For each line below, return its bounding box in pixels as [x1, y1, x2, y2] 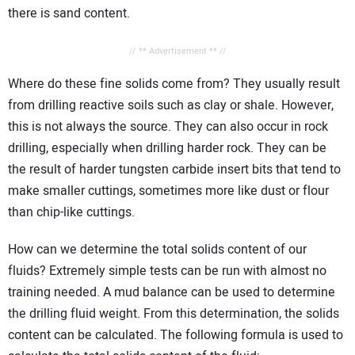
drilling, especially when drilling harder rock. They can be [8, 139, 326, 158]
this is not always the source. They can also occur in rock [8, 117, 328, 137]
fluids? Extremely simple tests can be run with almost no [8, 261, 326, 281]
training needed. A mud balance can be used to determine [8, 282, 335, 302]
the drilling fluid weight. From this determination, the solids [8, 303, 339, 323]
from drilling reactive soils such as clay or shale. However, [8, 96, 334, 116]
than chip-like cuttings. [8, 203, 135, 223]
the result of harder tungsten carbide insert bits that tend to [8, 160, 341, 180]
